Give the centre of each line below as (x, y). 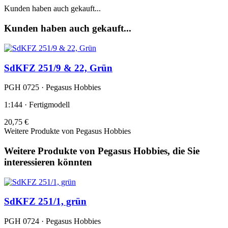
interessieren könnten (48, 162)
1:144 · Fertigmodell (37, 105)
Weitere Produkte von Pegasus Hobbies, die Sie (102, 151)
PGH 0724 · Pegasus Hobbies (52, 221)
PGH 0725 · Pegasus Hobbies (52, 88)
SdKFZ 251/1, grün (45, 202)
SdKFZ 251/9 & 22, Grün (58, 68)
